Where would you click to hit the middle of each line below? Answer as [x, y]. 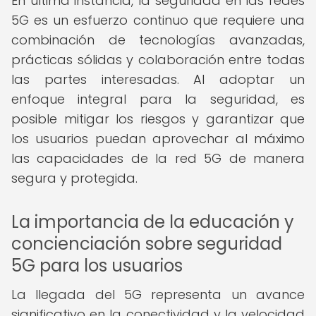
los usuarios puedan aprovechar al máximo [158, 139]
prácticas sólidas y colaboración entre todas [158, 60]
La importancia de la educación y [153, 222]
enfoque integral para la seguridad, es [158, 99]
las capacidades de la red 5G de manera [158, 158]
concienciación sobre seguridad [147, 244]
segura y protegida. [74, 178]
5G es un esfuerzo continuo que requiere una [158, 20]
